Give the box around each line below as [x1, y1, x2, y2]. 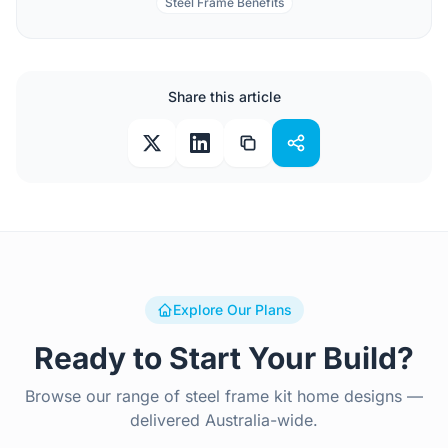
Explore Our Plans [172, 301, 292, 318]
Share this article [167, 88, 281, 105]
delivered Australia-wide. [130, 410, 318, 430]
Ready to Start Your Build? [34, 340, 414, 376]
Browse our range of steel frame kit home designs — [25, 386, 423, 406]
